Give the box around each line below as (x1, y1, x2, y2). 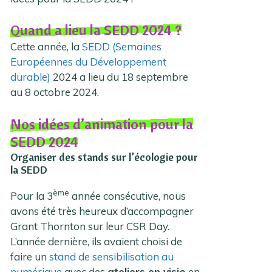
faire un (10, 250, 50, 263)
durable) (10, 70, 51, 84)
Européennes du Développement (10, 55, 167, 69)
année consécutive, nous (69, 189, 186, 202)
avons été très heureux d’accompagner (10, 204, 194, 217)
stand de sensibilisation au (49, 250, 174, 263)
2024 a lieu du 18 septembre (50, 70, 189, 84)
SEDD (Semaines (82, 40, 162, 53)
